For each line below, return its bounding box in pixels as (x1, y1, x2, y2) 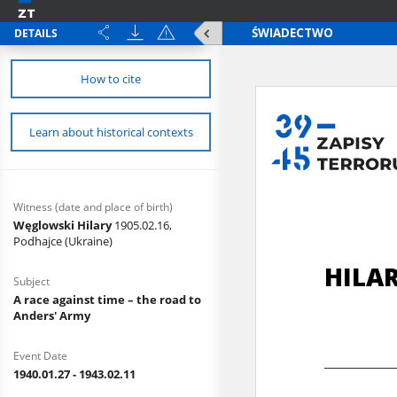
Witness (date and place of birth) (13, 199, 173, 214)
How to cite (81, 71, 141, 87)
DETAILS (14, 26, 58, 41)
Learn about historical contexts (28, 124, 193, 140)
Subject (13, 274, 50, 289)
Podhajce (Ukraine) (13, 233, 113, 249)
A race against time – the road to (13, 292, 201, 307)
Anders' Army (13, 307, 90, 323)
